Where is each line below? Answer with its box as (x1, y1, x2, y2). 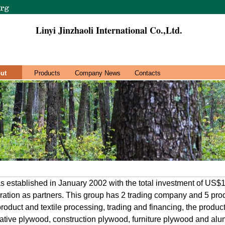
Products (34, 69, 60, 77)
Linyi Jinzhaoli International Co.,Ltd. (36, 24, 182, 37)
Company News (74, 69, 121, 77)
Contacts (135, 69, 161, 77)
